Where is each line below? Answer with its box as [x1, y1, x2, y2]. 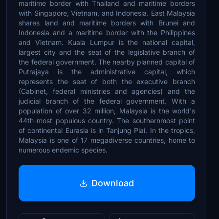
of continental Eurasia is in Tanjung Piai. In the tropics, [19, 126, 195, 134]
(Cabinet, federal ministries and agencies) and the [19, 87, 195, 95]
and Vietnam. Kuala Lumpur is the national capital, [19, 38, 195, 46]
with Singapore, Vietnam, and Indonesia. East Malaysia [19, 9, 195, 17]
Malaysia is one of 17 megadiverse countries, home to [19, 136, 195, 144]
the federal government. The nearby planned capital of [19, 58, 195, 66]
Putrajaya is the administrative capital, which [19, 67, 195, 76]
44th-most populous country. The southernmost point [19, 116, 195, 125]
